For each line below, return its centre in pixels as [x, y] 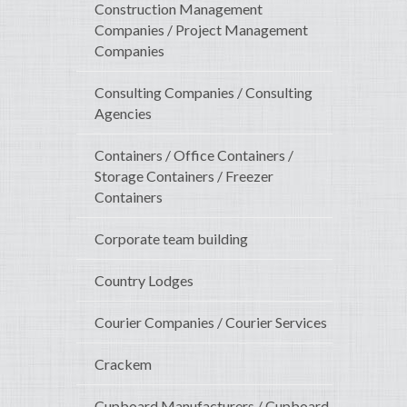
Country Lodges [144, 281]
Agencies [123, 114]
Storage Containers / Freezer [184, 176]
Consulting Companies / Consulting [203, 93]
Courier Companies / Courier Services [211, 323]
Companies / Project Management [201, 30]
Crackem [123, 364]
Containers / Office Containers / [194, 155]
